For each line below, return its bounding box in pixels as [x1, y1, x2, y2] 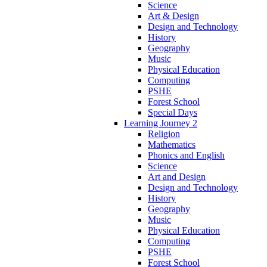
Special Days [148, 107, 197, 117]
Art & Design [148, 10, 199, 21]
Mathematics [148, 139, 195, 150]
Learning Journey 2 [124, 117, 197, 128]
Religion [148, 128, 180, 139]
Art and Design [148, 171, 206, 182]
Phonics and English [148, 150, 225, 160]
